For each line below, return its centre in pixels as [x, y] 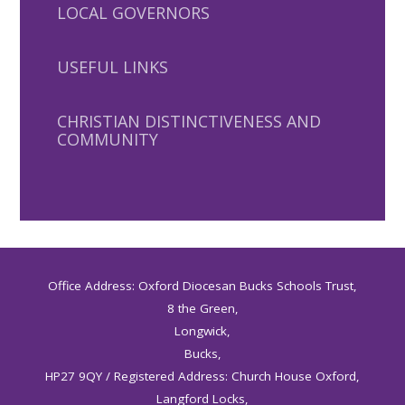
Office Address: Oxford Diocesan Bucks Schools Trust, [202, 286]
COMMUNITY [107, 140]
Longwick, [202, 331]
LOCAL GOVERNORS [133, 13]
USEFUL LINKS [112, 67]
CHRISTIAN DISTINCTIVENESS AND [188, 122]
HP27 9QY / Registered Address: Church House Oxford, [202, 377]
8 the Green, [202, 309]
